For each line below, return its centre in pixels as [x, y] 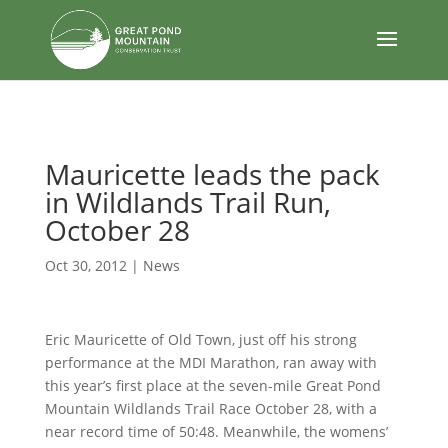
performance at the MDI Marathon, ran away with [210, 362]
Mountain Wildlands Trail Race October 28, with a [210, 408]
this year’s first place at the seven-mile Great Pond [212, 385]
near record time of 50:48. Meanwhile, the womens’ [216, 431]
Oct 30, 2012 [85, 265]
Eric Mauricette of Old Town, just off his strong [200, 339]
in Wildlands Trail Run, [187, 202]
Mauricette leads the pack [212, 174]
